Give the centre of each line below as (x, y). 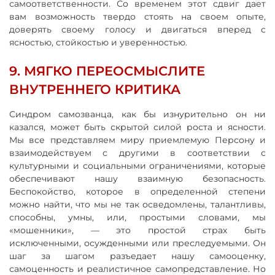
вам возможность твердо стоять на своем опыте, (137, 16)
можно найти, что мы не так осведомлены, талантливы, (137, 204)
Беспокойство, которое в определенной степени (137, 191)
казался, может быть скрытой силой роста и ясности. (137, 127)
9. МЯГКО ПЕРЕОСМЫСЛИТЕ (107, 71)
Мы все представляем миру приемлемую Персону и (137, 140)
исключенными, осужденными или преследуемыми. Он (137, 243)
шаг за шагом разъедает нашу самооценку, (137, 256)
